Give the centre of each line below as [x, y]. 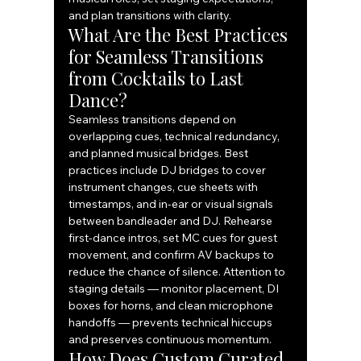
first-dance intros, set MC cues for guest [174, 238]
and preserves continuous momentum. [170, 340]
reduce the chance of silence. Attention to [178, 272]
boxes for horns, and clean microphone [172, 306]
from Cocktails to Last [158, 79]
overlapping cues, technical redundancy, [176, 137]
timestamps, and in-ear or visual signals [172, 204]
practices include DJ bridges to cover [169, 170]
